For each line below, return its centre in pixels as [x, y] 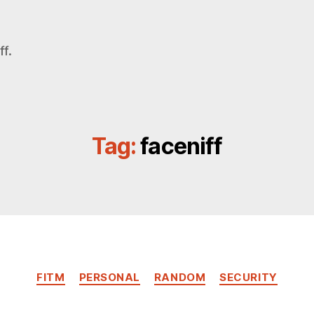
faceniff [182, 146]
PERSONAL [109, 277]
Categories [187, 271]
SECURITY [248, 277]
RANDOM [180, 277]
